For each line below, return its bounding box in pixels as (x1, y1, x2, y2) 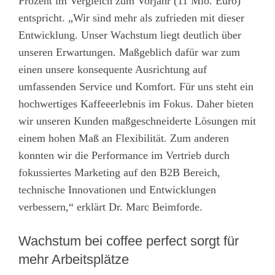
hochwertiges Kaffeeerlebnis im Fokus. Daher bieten (18, 97, 254, 110)
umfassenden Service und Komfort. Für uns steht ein (18, 80, 254, 93)
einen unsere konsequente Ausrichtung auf (18, 63, 207, 76)
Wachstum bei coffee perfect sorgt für (18, 233, 239, 249)
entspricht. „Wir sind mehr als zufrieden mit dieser (18, 11, 244, 24)
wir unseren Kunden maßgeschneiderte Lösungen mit (18, 114, 256, 127)
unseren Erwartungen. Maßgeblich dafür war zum (18, 45, 240, 58)
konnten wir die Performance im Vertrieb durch (18, 149, 230, 161)
